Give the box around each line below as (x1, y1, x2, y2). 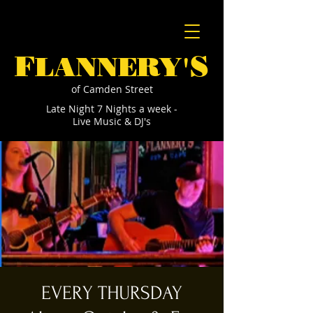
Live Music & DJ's (73, 115, 151, 128)
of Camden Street (71, 82, 153, 96)
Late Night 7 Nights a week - (46, 102, 177, 115)
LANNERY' (35, 50, 190, 83)
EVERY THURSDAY (41, 282, 182, 304)
